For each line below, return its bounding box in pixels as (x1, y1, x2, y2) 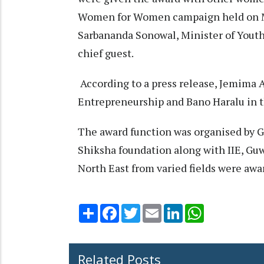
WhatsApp (204, 203, 246, 215)
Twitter (140, 203, 171, 215)
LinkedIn (183, 203, 216, 215)
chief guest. (78, 46, 134, 61)
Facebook (119, 203, 158, 215)
